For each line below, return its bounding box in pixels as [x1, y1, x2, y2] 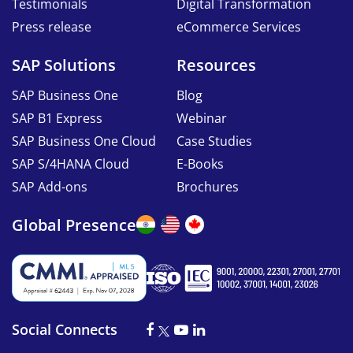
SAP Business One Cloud [12, 132, 156, 150]
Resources [176, 54, 256, 76]
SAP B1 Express [12, 110, 102, 128]
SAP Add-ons [12, 178, 87, 196]
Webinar [176, 110, 227, 128]
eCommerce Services [176, 18, 301, 36]
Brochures [176, 178, 239, 196]
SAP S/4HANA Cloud [12, 155, 129, 173]
